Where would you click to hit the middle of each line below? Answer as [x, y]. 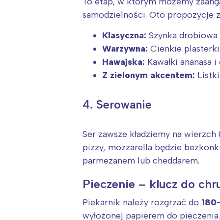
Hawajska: [124, 62]
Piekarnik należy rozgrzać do [142, 202]
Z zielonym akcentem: [149, 75]
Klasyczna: [124, 36]
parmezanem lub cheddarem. [141, 160]
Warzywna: [125, 49]
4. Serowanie [117, 105]
